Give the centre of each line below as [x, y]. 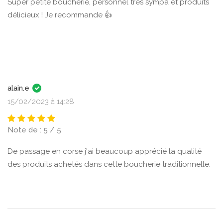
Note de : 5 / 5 [34, 130]
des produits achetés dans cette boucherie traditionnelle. [109, 164]
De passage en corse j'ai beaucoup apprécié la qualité [105, 151]
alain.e [19, 88]
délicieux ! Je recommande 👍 [60, 15]
